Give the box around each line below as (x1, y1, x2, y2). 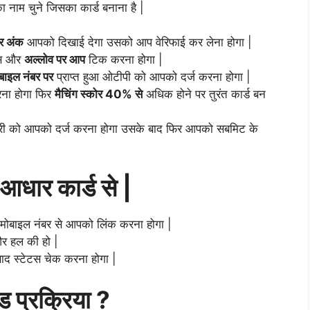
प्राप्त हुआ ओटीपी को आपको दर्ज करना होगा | (53, 70, 250, 84)
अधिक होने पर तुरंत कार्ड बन (143, 87, 266, 101)
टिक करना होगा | (85, 53, 163, 66)
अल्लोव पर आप (24, 53, 85, 66)
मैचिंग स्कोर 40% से (55, 87, 143, 101)
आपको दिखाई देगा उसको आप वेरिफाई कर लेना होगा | (24, 35, 252, 49)
